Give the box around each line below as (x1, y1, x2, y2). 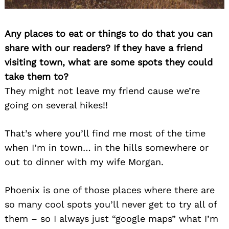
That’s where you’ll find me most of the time (5, 128, 205, 139)
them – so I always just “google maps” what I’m (5, 213, 218, 224)
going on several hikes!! (5, 100, 108, 111)
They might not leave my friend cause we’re (5, 85, 200, 97)
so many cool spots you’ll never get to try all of (5, 199, 217, 210)
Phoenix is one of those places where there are (5, 185, 215, 196)
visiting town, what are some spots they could (5, 57, 213, 68)
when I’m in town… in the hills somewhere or (5, 142, 209, 153)
